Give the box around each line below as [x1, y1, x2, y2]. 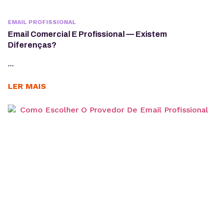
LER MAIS [8, 82, 46, 91]
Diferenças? [8, 41, 56, 50]
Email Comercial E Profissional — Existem [8, 30, 167, 39]
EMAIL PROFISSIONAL [8, 19, 76, 26]
